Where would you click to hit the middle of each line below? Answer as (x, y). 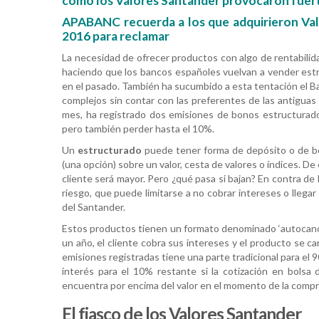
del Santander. (94, 207)
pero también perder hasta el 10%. (138, 129)
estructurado (109, 150)
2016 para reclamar (116, 36)
